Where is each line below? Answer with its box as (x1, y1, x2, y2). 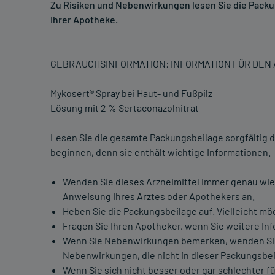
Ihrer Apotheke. (50, 14, 118, 26)
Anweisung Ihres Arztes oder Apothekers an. (63, 190, 255, 203)
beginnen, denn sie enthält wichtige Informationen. (50, 146, 271, 158)
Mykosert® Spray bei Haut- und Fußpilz (50, 87, 212, 99)
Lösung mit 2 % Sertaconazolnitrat (50, 102, 199, 114)
